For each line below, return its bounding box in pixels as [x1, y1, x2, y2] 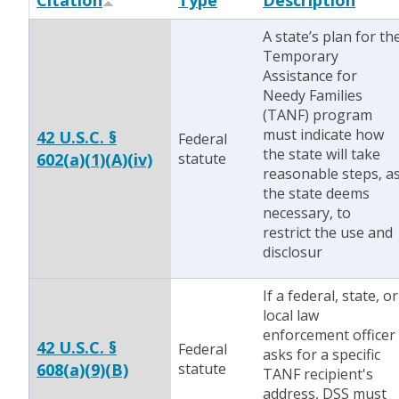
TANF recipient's [263, 364, 373, 384]
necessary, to [263, 203, 351, 223]
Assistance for [263, 66, 357, 85]
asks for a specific [263, 345, 380, 364]
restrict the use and [263, 223, 393, 242]
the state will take [263, 144, 380, 164]
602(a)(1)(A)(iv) [37, 149, 152, 170]
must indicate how [263, 125, 384, 144]
